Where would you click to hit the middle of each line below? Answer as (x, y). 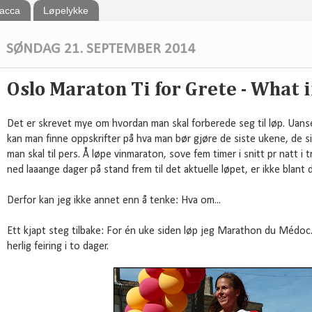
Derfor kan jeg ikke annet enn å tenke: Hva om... (114, 201)
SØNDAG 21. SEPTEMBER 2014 (101, 49)
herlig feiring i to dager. (58, 247)
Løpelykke (65, 11)
